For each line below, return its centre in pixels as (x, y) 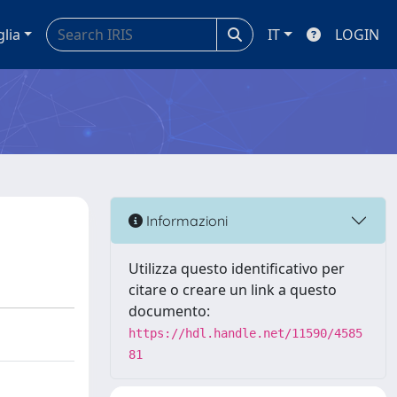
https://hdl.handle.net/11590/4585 (245, 333)
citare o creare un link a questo (233, 290)
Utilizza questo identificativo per (237, 269)
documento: (169, 311)
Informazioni (185, 220)
